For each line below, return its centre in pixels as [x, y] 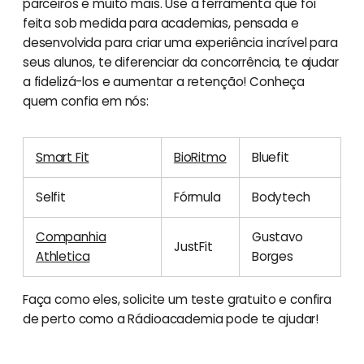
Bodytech [281, 197]
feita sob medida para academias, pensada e [160, 23]
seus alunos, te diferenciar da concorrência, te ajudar [180, 62]
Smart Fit [62, 157]
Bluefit [270, 157]
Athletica [63, 256]
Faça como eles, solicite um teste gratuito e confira [177, 299]
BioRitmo [200, 157]
